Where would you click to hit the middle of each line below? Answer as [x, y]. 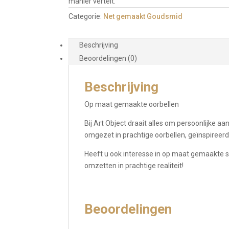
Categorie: [86, 16]
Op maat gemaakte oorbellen [132, 104]
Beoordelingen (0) [108, 58]
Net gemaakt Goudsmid [143, 16]
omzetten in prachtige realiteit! [134, 166]
